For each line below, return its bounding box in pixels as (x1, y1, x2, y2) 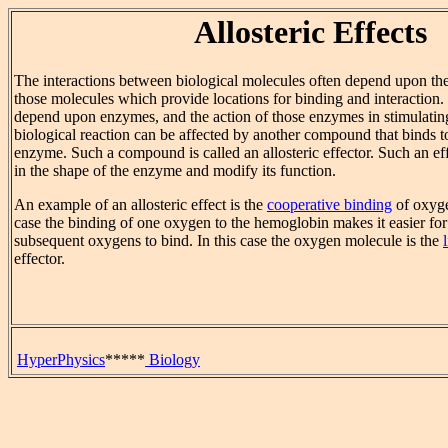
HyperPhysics (17, 351, 105, 368)
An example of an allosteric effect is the (14, 196, 267, 214)
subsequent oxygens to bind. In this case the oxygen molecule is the (14, 232, 443, 250)
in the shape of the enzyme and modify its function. (14, 162, 336, 180)
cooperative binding (267, 196, 392, 214)
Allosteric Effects (193, 14, 427, 50)
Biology (145, 351, 200, 368)
